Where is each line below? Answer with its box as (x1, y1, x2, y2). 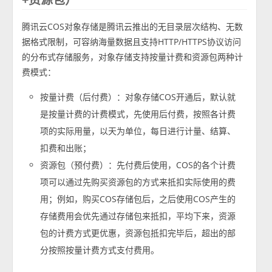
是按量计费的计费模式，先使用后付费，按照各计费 (40, 107, 236, 120)
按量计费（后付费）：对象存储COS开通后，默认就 (40, 90, 236, 103)
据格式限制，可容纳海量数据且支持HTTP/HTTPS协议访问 (22, 35, 242, 47)
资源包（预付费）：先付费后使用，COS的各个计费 (40, 158, 236, 171)
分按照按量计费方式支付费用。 (40, 243, 160, 256)
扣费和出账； (40, 141, 92, 154)
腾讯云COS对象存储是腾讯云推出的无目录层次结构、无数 (22, 20, 243, 32)
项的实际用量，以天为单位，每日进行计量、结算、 (40, 124, 236, 137)
